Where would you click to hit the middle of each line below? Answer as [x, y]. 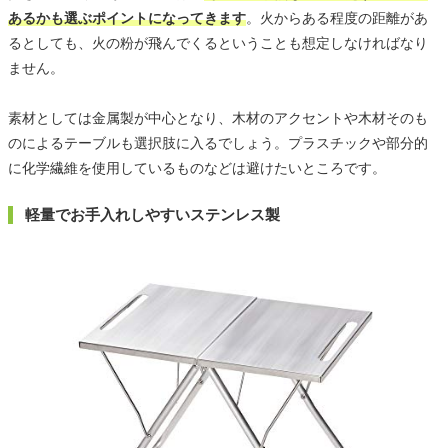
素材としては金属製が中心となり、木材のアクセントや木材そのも [218, 117]
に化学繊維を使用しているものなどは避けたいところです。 [197, 167]
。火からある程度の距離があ [337, 17]
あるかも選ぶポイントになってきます [127, 17]
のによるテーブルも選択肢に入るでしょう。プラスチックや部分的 [218, 142]
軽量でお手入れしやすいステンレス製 [152, 214]
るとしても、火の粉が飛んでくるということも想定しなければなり [218, 42]
